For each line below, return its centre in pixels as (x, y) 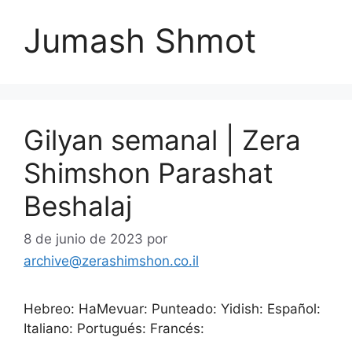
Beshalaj (78, 206)
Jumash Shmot (140, 40)
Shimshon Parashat (148, 173)
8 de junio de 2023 (83, 238)
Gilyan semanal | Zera (162, 140)
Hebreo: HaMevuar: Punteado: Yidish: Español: (172, 308)
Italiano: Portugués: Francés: (114, 328)
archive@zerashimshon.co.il (111, 260)
